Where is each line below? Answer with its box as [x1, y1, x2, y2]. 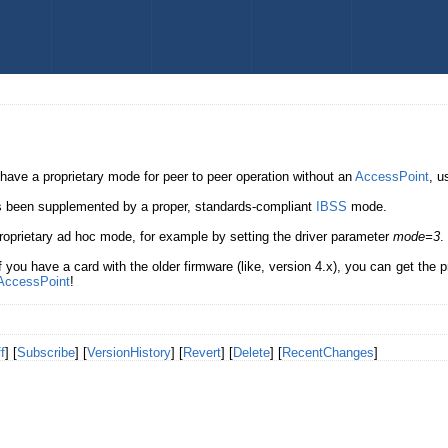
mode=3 [392, 229, 440, 245]
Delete [232, 345, 270, 361]
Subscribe [16, 345, 75, 361]
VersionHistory [86, 345, 171, 361]
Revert [182, 345, 221, 361]
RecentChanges [281, 345, 374, 361]
